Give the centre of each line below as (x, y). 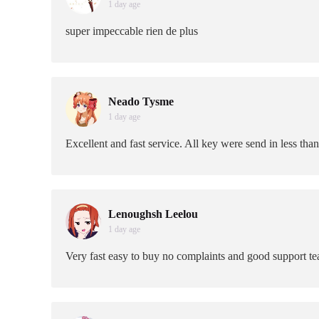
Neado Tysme (141, 101)
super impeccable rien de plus (132, 31)
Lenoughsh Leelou (153, 214)
